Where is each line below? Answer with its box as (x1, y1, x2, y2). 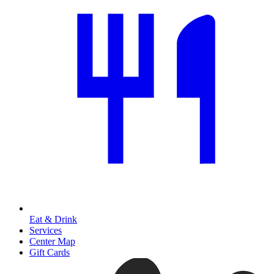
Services (29, 225, 62, 235)
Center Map (29, 236, 75, 246)
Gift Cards (29, 247, 70, 257)
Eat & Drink (29, 214, 77, 224)
